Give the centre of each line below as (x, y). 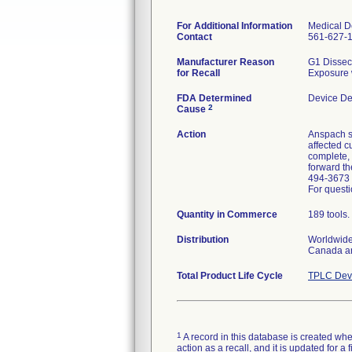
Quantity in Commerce (227, 214)
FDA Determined (214, 98)
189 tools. (329, 214)
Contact (194, 37)
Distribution (203, 240)
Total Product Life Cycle (230, 276)
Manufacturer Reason (225, 62)
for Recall (198, 73)
